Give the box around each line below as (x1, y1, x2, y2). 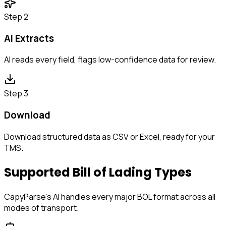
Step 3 (4, 88, 28, 99)
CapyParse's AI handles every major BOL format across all (4, 191, 215, 202)
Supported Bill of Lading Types (4, 163, 192, 181)
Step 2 (4, 11, 28, 22)
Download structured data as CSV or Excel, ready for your (4, 131, 215, 142)
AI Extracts (4, 31, 54, 45)
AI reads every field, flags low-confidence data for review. (4, 54, 216, 66)
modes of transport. (4, 202, 79, 213)
